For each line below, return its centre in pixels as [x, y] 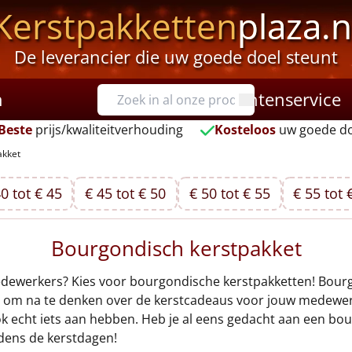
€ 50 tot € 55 [229, 193]
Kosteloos [246, 130]
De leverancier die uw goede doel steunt [176, 57]
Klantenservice [282, 99]
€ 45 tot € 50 [126, 193]
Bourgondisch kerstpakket [176, 248]
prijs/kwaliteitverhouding [107, 130]
